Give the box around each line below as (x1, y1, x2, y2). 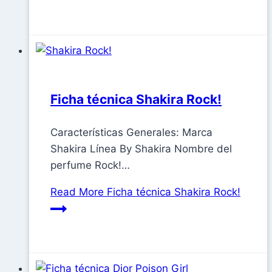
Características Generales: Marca (50, 126, 212, 139)
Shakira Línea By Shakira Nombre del (50, 143, 232, 155)
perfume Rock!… (50, 159, 130, 172)
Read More (50, 186, 104, 199)
